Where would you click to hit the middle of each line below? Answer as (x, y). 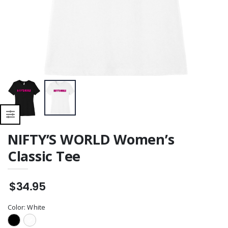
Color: (18, 208)
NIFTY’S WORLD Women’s (91, 139)
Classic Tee (44, 156)
